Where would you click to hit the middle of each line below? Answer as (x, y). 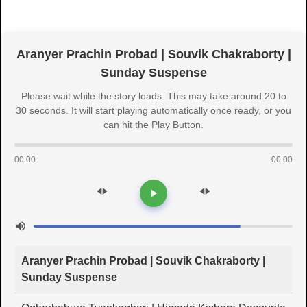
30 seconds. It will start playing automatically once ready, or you (153, 111)
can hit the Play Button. (153, 125)
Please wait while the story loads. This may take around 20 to (153, 96)
